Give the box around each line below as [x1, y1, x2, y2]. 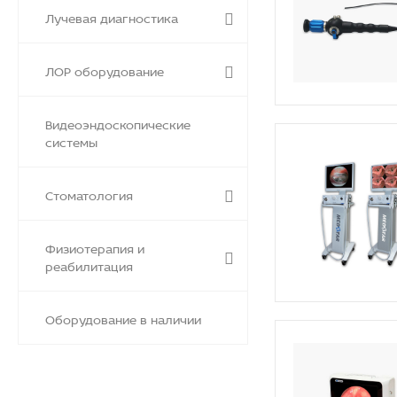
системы [45, 130, 97, 151]
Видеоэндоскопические [45, 113, 191, 133]
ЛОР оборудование [45, 59, 164, 80]
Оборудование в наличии [45, 307, 201, 328]
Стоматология [45, 183, 133, 204]
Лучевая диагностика [45, 6, 178, 27]
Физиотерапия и [45, 237, 144, 257]
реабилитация [45, 254, 133, 275]
